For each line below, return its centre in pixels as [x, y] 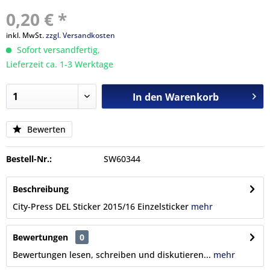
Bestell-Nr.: [29, 159]
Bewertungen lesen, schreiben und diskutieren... [112, 255]
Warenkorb [192, 97]
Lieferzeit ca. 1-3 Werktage [60, 64]
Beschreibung [41, 189]
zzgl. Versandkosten [80, 35]
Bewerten [45, 129]
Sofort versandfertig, [57, 50]
